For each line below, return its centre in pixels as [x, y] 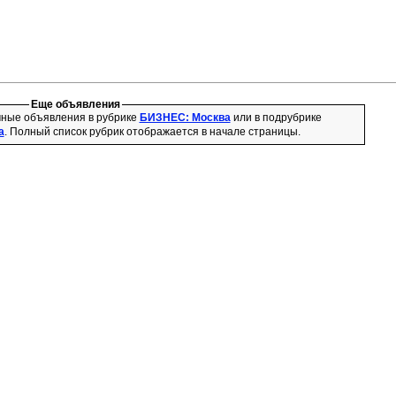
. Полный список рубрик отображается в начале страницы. [152, 132]
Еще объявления [76, 105]
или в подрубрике [276, 118]
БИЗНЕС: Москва [185, 118]
